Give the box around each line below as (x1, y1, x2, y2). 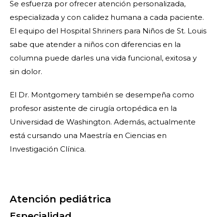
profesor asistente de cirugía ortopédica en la (10, 104, 177, 113)
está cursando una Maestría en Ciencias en (10, 131, 167, 140)
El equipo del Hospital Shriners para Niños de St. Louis (10, 26, 206, 35)
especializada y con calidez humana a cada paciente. (10, 13, 204, 22)
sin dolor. (10, 67, 42, 76)
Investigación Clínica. (10, 144, 86, 154)
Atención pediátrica (10, 193, 111, 205)
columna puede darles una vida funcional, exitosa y (10, 53, 197, 62)
